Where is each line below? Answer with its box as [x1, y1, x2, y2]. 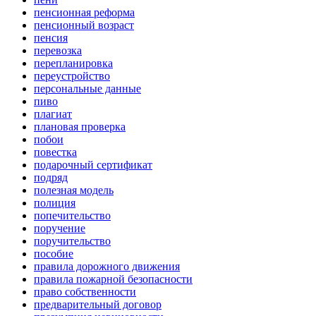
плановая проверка [34, 121, 126, 133]
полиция [34, 197, 75, 209]
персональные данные [34, 83, 141, 95]
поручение [34, 222, 85, 235]
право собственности [34, 286, 136, 298]
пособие [34, 248, 73, 260]
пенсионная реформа [34, 6, 135, 19]
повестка [34, 146, 77, 159]
